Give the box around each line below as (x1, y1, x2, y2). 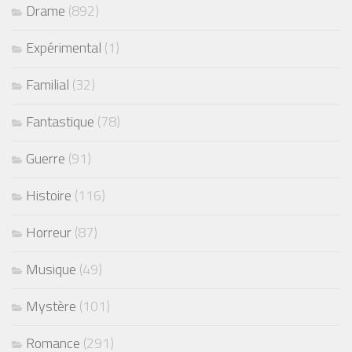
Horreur (26, 222, 71, 244)
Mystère (26, 295, 76, 317)
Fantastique (26, 111, 94, 133)
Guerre (26, 148, 65, 170)
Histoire (26, 185, 71, 207)
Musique (26, 258, 76, 280)
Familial (26, 74, 69, 96)
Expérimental (26, 37, 101, 59)
